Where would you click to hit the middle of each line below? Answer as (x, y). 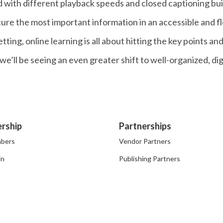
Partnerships (145, 126)
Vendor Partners (145, 141)
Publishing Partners (150, 159)
